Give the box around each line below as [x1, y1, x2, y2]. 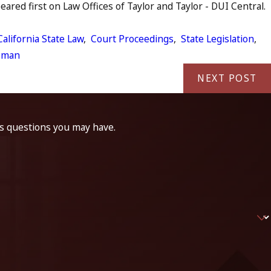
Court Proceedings [91, 31, 174, 45]
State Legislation [181, 31, 255, 45]
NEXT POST [197, 71, 257, 85]
